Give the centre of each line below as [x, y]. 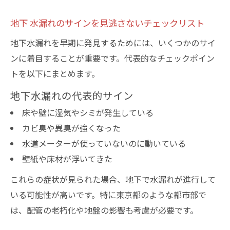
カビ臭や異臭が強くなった [71, 128]
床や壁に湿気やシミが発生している [88, 112]
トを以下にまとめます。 [55, 73]
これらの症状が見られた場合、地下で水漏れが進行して [113, 179]
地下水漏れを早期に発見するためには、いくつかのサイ [113, 43]
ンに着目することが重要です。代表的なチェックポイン [112, 58]
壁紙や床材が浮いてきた [67, 159]
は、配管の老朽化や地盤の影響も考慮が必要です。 [104, 210]
